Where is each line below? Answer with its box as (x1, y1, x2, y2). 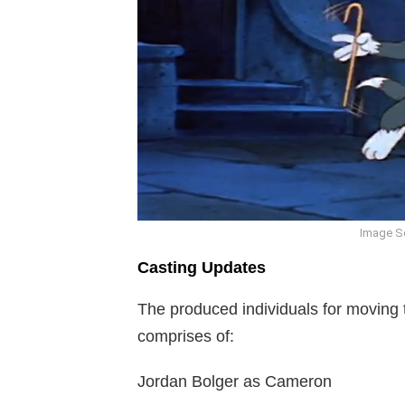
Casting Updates (137, 259, 266, 278)
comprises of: (137, 327, 234, 346)
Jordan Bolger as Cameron (137, 372, 332, 391)
